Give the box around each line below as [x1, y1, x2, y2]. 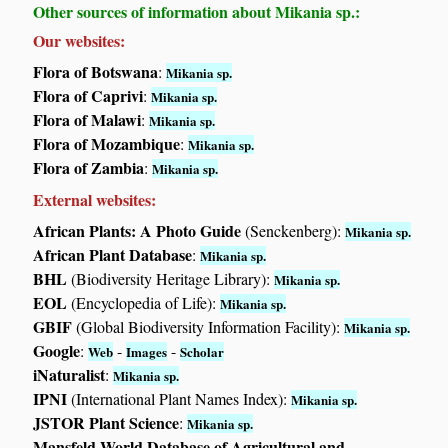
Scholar [180, 342, 225, 362]
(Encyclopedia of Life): [67, 292, 221, 314]
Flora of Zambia [33, 156, 145, 180]
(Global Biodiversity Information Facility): [72, 316, 345, 338]
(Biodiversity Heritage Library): [67, 268, 275, 290]
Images [126, 342, 168, 362]
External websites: [33, 188, 157, 212]
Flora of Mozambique [33, 132, 181, 156]
